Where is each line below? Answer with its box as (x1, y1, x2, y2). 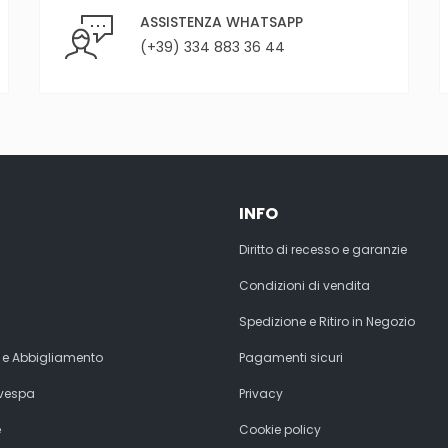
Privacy (239, 384, 283, 402)
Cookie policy (239, 420, 321, 438)
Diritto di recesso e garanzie (239, 240, 407, 258)
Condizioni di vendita (239, 276, 370, 294)
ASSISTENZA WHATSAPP (140, 11, 303, 32)
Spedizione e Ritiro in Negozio (239, 312, 415, 330)
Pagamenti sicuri (239, 348, 343, 366)
